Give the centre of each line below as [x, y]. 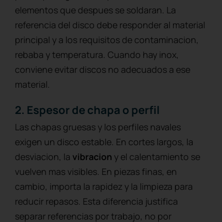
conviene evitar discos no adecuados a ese [103, 69]
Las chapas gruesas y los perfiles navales [98, 127]
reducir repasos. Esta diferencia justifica [96, 201]
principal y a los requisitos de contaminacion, [107, 39]
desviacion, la [44, 156]
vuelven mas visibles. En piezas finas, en [96, 171]
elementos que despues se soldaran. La [95, 10]
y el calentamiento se [156, 156]
